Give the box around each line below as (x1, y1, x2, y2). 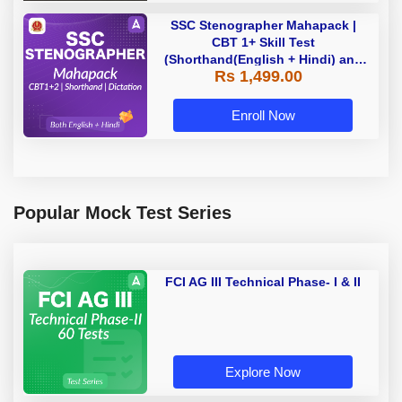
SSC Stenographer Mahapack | (170, 17, 356, 32)
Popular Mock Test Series (13, 202, 232, 223)
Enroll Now (231, 107, 295, 123)
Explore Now (225, 363, 301, 380)
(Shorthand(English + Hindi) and (163, 51, 363, 66)
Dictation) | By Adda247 (255, 68, 335, 83)
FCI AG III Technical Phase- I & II (164, 274, 362, 289)
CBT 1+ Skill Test (211, 34, 315, 49)
